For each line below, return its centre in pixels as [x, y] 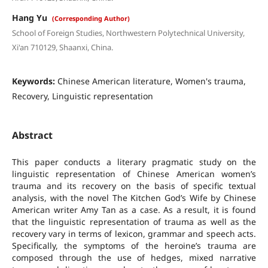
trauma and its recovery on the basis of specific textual [134, 186]
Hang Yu [31, 17]
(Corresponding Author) [91, 18]
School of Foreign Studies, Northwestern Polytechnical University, [128, 33]
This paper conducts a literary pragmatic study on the [134, 162]
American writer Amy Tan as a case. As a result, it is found [134, 210]
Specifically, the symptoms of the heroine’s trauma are [134, 246]
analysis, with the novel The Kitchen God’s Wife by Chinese [134, 198]
